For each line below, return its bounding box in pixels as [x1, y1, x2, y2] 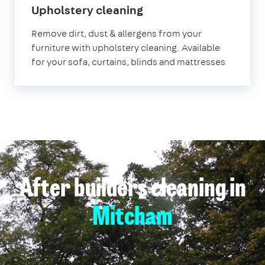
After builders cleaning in [19, 177, 246, 202]
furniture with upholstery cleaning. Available [31, 41, 220, 54]
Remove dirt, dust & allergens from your [31, 27, 202, 40]
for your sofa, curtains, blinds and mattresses [31, 55, 225, 68]
